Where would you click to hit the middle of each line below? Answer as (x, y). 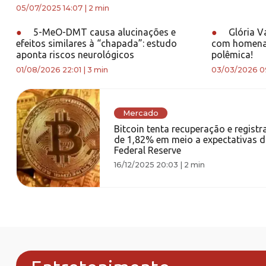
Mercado (140, 113)
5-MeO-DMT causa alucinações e (103, 32)
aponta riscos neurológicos (75, 55)
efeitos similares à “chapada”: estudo (96, 43)
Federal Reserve (147, 150)
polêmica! (232, 55)
